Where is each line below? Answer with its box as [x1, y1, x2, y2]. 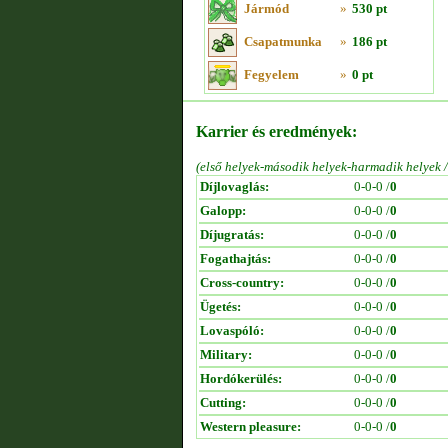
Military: [200, 347, 252, 362]
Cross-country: [200, 275, 284, 290]
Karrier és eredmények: [196, 123, 357, 140]
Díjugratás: [200, 227, 264, 242]
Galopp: [200, 203, 246, 218]
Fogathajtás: [200, 251, 271, 266]
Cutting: [200, 395, 246, 410]
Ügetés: [200, 299, 241, 314]
